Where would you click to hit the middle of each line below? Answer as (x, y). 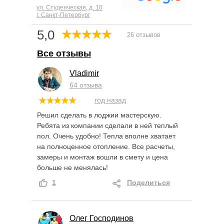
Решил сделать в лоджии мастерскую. (99, 115)
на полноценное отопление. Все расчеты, (106, 146)
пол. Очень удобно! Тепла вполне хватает (106, 136)
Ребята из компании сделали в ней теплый (107, 125)
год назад (110, 100)
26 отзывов (144, 34)
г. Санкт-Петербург (63, 15)
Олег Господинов (101, 218)
